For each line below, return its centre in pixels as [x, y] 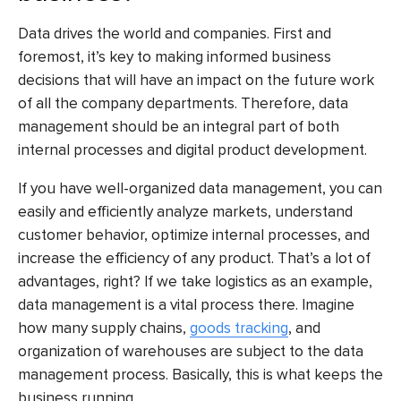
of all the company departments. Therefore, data [183, 104]
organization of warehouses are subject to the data [191, 351]
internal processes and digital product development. [192, 150]
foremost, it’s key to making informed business [175, 57]
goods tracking [239, 328]
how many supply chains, [104, 328]
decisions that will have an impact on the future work [196, 81]
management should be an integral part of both [179, 127]
